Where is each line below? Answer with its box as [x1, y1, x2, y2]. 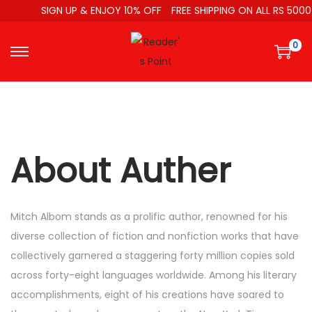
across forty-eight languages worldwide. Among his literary [10, 268, 297, 282]
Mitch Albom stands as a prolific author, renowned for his [10, 210, 288, 224]
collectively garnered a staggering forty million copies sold [10, 249, 295, 263]
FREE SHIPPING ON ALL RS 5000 [165, 3, 306, 17]
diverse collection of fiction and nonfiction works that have [10, 229, 299, 243]
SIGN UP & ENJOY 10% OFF [36, 3, 157, 17]
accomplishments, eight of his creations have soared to [10, 288, 284, 302]
